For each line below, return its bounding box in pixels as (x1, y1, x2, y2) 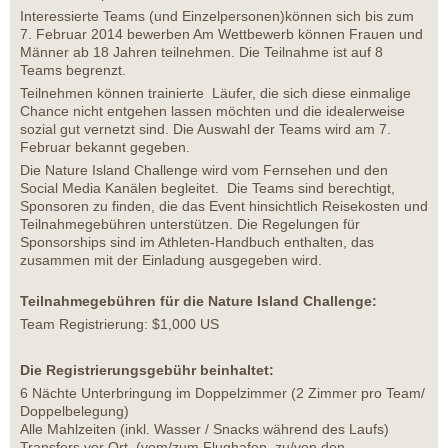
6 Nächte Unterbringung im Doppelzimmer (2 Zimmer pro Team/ (20, 385, 425, 402)
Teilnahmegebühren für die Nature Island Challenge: (20, 293, 377, 310)
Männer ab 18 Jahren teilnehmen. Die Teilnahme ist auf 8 (20, 44, 383, 61)
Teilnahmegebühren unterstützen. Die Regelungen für (20, 216, 360, 233)
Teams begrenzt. (20, 62, 126, 79)
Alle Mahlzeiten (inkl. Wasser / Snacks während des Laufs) (20, 421, 389, 438)
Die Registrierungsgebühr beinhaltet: (20, 362, 274, 379)
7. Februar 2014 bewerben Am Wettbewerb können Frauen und (20, 26, 423, 43)
